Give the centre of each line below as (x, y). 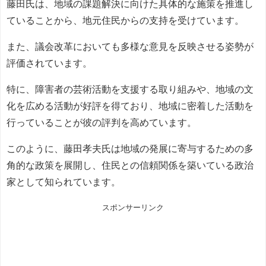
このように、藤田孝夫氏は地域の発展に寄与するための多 (130, 148)
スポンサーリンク (133, 207)
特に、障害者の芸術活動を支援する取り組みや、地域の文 (130, 89)
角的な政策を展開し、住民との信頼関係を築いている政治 (130, 165)
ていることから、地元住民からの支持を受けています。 (125, 20)
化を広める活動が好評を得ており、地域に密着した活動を (130, 105)
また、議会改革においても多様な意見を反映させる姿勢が (130, 46)
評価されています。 (49, 63)
